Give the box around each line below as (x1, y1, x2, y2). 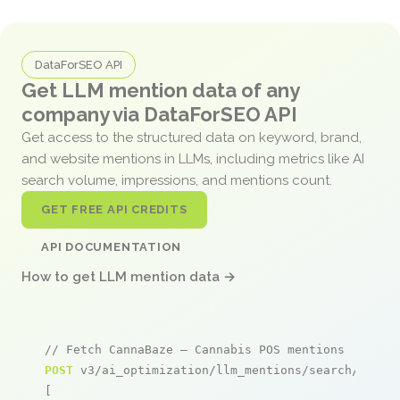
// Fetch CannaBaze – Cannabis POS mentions (45, 342, 345, 356)
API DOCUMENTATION (41, 239, 182, 254)
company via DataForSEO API (21, 102, 297, 126)
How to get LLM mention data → (21, 268, 236, 285)
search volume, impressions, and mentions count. (21, 171, 336, 188)
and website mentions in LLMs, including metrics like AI (21, 150, 364, 167)
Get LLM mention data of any (21, 78, 299, 102)
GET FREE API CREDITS (41, 202, 187, 216)
